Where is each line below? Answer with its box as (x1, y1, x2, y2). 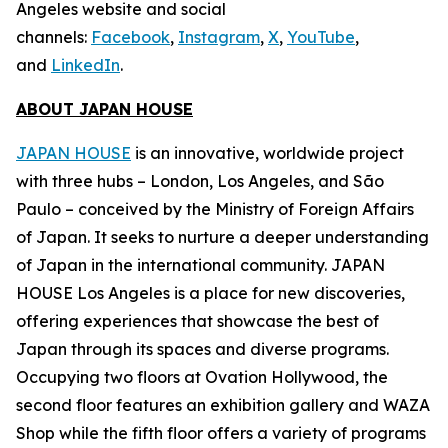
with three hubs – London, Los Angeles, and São (16, 171, 384, 191)
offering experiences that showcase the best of (16, 311, 379, 331)
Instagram (178, 27, 260, 47)
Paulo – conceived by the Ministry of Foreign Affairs (16, 199, 414, 219)
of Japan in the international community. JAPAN (16, 255, 385, 275)
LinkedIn (51, 55, 120, 75)
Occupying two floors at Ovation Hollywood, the (16, 367, 388, 387)
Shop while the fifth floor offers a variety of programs (16, 423, 426, 443)
